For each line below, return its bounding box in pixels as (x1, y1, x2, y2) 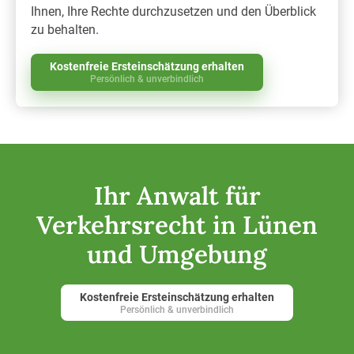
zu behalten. (31, 21, 100, 37)
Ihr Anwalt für (93, 179, 261, 213)
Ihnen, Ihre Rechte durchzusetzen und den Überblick (31, 3, 317, 19)
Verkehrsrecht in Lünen (36, 209, 318, 242)
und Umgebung (87, 238, 267, 271)
